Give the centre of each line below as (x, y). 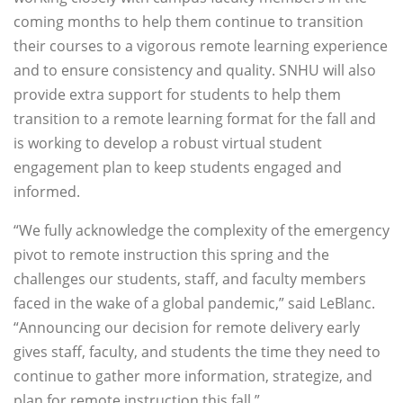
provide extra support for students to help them (177, 95)
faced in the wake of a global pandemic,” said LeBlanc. (194, 304)
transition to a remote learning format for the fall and (195, 119)
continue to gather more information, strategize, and (193, 376)
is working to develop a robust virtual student (168, 143)
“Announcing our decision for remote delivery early (187, 328)
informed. (47, 192)
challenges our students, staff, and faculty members (190, 279)
